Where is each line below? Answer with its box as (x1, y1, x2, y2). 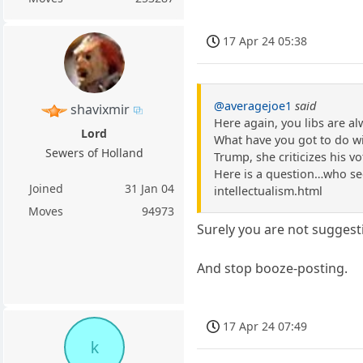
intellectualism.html (214, 183, 323, 199)
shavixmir (70, 100, 130, 119)
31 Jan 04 (125, 181, 175, 197)
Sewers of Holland (45, 145, 143, 161)
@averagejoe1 (214, 98, 293, 114)
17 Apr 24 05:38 (223, 33, 308, 49)
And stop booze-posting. (197, 259, 348, 278)
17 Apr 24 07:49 (223, 318, 308, 334)
